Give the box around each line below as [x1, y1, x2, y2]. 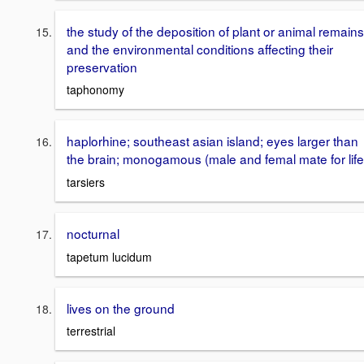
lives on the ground [67, 298, 175, 317]
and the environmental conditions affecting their [67, 39, 333, 58]
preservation [67, 57, 137, 76]
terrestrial [67, 323, 115, 340]
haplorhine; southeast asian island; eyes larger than [67, 132, 358, 150]
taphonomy [67, 81, 124, 98]
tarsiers [67, 174, 105, 190]
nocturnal [67, 224, 119, 242]
